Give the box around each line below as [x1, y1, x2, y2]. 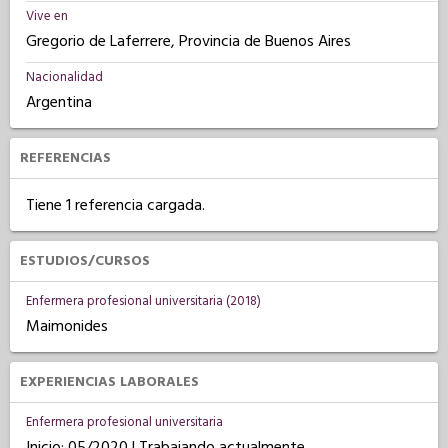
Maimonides [26, 315, 108, 337]
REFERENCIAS [20, 148, 111, 168]
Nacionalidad [26, 68, 103, 86]
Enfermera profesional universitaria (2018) [26, 292, 261, 310]
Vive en [26, 7, 68, 25]
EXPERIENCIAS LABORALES [20, 372, 199, 392]
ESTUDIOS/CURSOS [20, 251, 150, 271]
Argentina [26, 91, 92, 113]
